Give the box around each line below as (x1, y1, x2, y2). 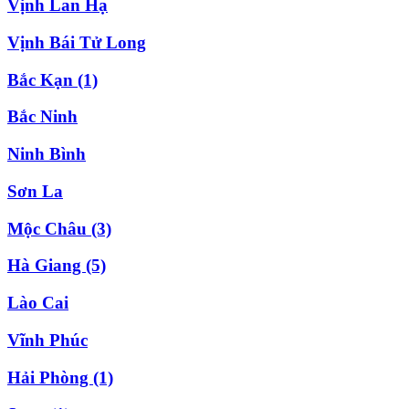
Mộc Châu (7, 218, 91, 238)
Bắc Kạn (7, 69, 78, 89)
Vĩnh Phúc (7, 330, 88, 350)
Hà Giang (7, 256, 86, 276)
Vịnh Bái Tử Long (7, 33, 146, 53)
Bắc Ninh (7, 107, 78, 127)
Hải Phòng (7, 367, 93, 387)
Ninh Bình (7, 144, 86, 164)
